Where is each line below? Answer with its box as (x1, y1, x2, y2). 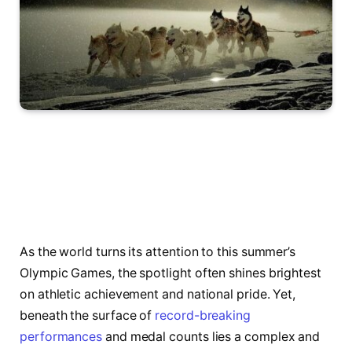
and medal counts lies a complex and (102, 328, 321, 344)
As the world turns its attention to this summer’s (20, 244, 296, 259)
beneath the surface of (20, 307, 156, 323)
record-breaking (155, 307, 251, 323)
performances (20, 328, 103, 344)
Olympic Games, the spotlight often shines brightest (20, 265, 321, 280)
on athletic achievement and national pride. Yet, (20, 286, 296, 302)
